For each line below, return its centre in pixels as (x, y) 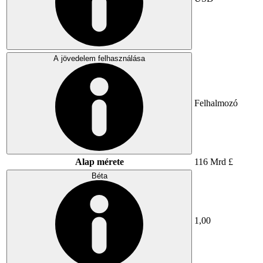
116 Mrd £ (214, 161)
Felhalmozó (216, 103)
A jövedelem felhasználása (99, 58)
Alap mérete (99, 161)
